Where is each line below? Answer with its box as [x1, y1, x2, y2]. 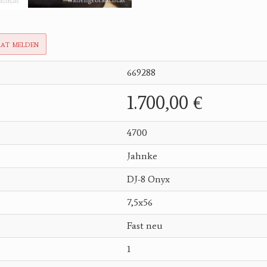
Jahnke [127, 150, 157, 162]
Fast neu [127, 220, 163, 231]
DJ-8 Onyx [127, 173, 170, 185]
